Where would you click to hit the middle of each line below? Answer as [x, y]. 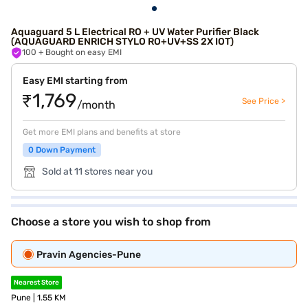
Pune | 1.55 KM [38, 298]
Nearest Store [36, 283]
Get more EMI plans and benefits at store [102, 132]
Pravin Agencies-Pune [89, 255]
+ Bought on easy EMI [84, 52]
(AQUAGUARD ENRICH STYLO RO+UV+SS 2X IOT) [122, 42]
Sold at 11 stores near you [97, 172]
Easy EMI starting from [75, 81]
